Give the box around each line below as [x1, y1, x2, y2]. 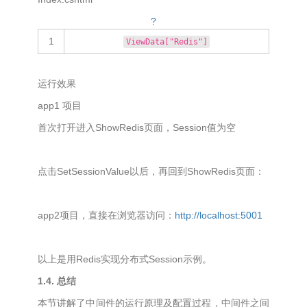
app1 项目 [38, 100, 82, 111]
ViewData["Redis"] [125, 37, 208, 47]
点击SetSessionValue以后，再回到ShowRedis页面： [38, 166, 265, 177]
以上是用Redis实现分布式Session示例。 [38, 254, 214, 265]
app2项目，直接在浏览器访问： [38, 210, 175, 221]
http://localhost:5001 [175, 210, 262, 221]
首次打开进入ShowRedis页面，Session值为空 [38, 122, 236, 133]
